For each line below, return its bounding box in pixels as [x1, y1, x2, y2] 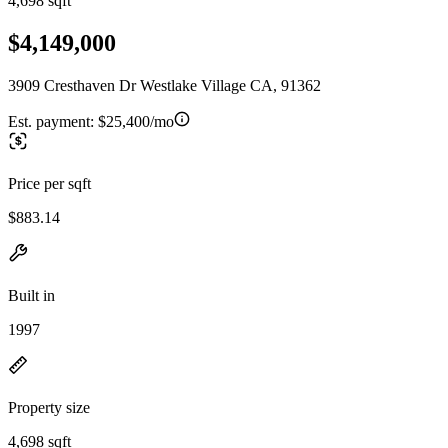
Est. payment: [8, 112, 98, 130]
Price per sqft [8, 174, 91, 192]
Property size [8, 398, 90, 416]
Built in [8, 286, 55, 304]
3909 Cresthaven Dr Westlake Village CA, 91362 [8, 76, 321, 94]
